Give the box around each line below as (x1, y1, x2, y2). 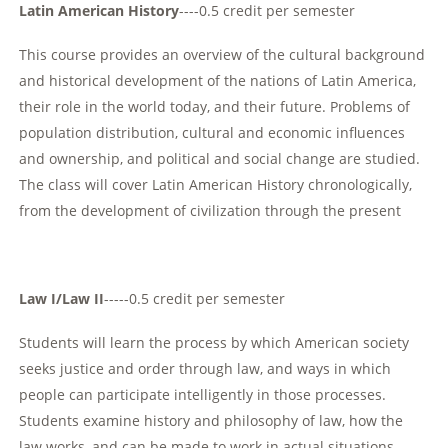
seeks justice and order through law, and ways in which (19, 359, 392, 379)
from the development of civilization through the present (19, 201, 402, 221)
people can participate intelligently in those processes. (19, 385, 387, 405)
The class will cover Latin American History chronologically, (19, 175, 413, 195)
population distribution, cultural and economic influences (19, 123, 406, 143)
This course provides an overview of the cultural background (19, 45, 426, 65)
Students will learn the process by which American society (19, 333, 410, 353)
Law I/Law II (19, 289, 105, 309)
